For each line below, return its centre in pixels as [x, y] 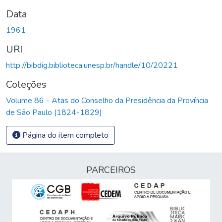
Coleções [26, 84]
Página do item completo [64, 135]
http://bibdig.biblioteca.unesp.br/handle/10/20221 [92, 65]
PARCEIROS [111, 170]
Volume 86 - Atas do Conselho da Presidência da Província [107, 100]
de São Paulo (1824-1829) [54, 112]
